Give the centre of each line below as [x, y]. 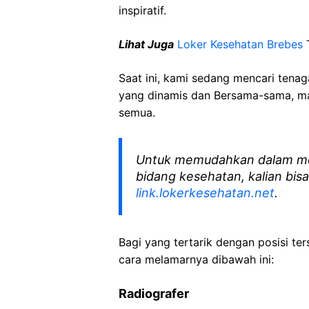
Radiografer [154, 293]
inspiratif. [142, 10]
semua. [137, 112]
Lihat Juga [146, 44]
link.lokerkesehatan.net [205, 193]
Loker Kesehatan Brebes [240, 44]
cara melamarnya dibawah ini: [196, 259]
